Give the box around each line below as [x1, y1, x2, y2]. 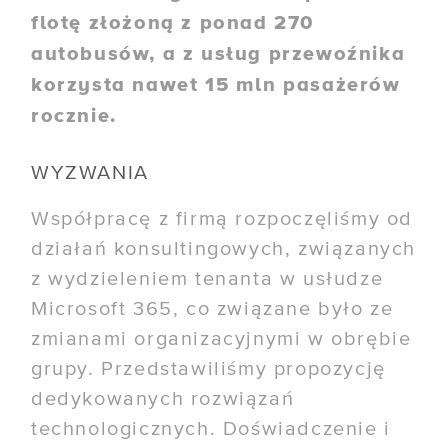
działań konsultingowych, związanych [31, 239, 417, 260]
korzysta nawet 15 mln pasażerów [31, 74, 401, 95]
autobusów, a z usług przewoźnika [31, 43, 406, 64]
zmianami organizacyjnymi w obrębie [31, 329, 412, 350]
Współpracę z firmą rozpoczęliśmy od [31, 209, 414, 230]
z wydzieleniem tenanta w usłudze [31, 269, 384, 290]
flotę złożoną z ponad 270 [31, 12, 315, 33]
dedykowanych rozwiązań [31, 389, 295, 410]
